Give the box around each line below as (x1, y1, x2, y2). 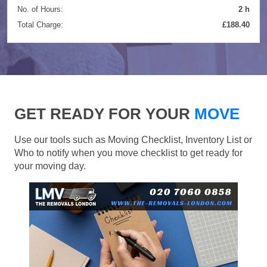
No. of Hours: (17, 4, 63, 14)
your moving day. (14, 160, 86, 171)
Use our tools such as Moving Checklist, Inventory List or (14, 134, 252, 145)
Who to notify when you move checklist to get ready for (14, 147, 243, 158)
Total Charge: (17, 20, 63, 29)
